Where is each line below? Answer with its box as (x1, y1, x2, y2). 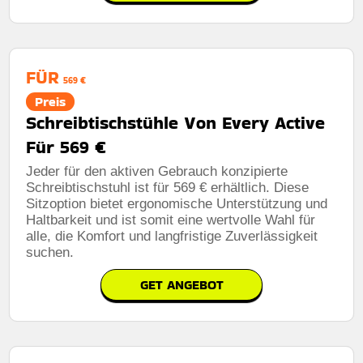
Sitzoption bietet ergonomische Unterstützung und (26, 195, 328, 211)
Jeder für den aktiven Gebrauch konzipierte (26, 163, 288, 179)
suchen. (26, 244, 75, 260)
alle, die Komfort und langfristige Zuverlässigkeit (26, 228, 318, 244)
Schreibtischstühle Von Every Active (26, 109, 326, 135)
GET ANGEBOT (139, 275, 224, 294)
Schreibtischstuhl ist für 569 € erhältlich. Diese (26, 179, 310, 195)
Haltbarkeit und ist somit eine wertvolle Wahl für (26, 211, 316, 228)
